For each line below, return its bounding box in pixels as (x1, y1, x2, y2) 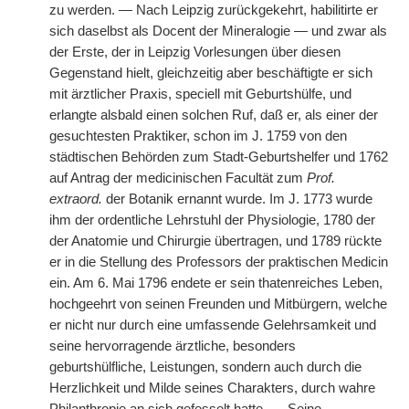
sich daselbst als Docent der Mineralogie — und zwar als (49, 24, 387, 38)
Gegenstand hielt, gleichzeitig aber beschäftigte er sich (49, 66, 372, 80)
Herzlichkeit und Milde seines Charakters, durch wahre (49, 381, 375, 395)
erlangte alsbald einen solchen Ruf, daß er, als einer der (49, 108, 378, 122)
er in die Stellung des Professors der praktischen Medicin (49, 255, 388, 269)
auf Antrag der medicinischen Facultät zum (49, 171, 307, 185)
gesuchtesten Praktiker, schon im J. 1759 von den (49, 129, 347, 143)
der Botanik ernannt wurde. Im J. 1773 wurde (102, 192, 372, 206)
